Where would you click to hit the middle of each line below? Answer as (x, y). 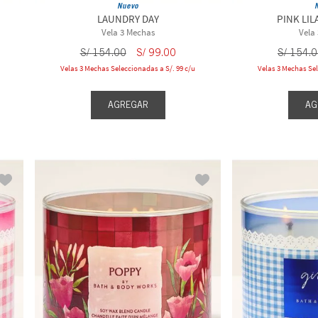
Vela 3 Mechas (128, 33)
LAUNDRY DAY (128, 19)
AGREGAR (128, 104)
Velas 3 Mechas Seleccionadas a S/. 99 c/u (128, 68)
